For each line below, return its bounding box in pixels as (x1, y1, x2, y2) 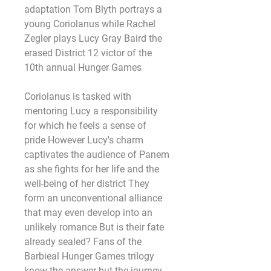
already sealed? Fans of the (24, 236, 142, 247)
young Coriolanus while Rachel (24, 18, 155, 30)
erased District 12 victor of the (24, 47, 152, 59)
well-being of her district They (24, 178, 149, 189)
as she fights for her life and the (24, 163, 159, 175)
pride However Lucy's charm (24, 134, 143, 146)
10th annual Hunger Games (24, 62, 142, 73)
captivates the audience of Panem (24, 149, 169, 160)
